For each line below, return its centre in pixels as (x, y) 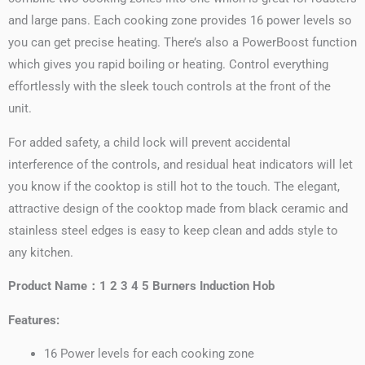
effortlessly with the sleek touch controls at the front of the (169, 87)
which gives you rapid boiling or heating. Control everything (168, 65)
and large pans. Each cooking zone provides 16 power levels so (180, 21)
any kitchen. (41, 252)
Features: (34, 320)
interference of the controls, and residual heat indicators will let (180, 164)
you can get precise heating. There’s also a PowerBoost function (182, 43)
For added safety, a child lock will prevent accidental (150, 142)
